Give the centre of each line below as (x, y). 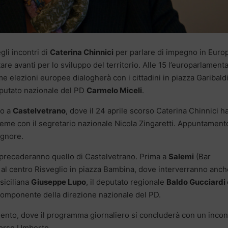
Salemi (181, 156)
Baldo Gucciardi (197, 182)
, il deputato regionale (126, 182)
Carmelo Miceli (114, 90)
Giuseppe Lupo (59, 182)
